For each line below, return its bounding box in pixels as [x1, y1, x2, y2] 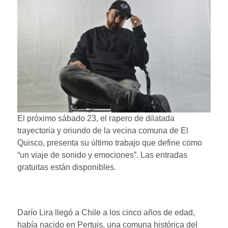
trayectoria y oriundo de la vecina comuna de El [17, 126, 188, 135]
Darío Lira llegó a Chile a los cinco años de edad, [17, 208, 195, 217]
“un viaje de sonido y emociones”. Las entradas [17, 150, 187, 159]
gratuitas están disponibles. [17, 162, 116, 172]
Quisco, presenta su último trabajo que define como [17, 138, 202, 147]
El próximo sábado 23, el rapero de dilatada [17, 113, 175, 123]
